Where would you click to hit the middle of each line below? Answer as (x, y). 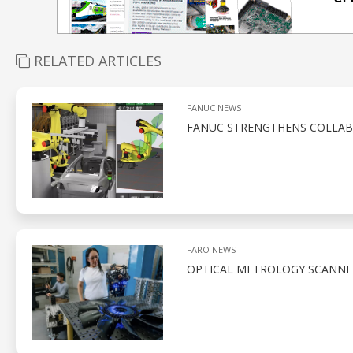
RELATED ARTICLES (96, 61)
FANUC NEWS (214, 108)
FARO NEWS (211, 250)
